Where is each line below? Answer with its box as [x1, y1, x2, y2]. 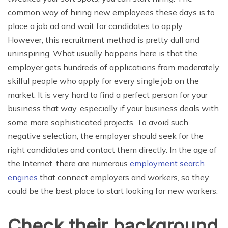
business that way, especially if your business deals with [8, 103, 219, 114]
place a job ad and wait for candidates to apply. [8, 21, 184, 32]
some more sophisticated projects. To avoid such [8, 117, 188, 128]
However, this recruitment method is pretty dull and [8, 35, 199, 45]
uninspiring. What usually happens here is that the [8, 48, 197, 59]
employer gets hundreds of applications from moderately [8, 62, 219, 73]
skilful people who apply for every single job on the [8, 76, 199, 87]
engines [8, 172, 38, 183]
